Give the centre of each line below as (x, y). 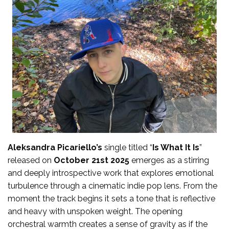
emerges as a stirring (169, 160)
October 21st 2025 (91, 160)
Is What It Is (176, 147)
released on (31, 160)
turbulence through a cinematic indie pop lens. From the (112, 186)
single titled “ (127, 147)
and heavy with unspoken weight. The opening (95, 211)
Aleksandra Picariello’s (55, 147)
